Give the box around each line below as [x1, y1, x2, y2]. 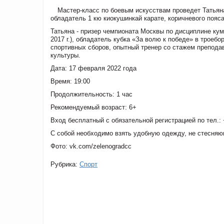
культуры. [50, 51, 82, 59]
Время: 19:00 [50, 77, 92, 85]
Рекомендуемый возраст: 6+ [50, 103, 138, 111]
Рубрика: [50, 160, 79, 168]
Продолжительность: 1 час [50, 90, 134, 98]
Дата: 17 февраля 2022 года [50, 64, 138, 72]
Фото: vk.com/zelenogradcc [50, 142, 131, 150]
